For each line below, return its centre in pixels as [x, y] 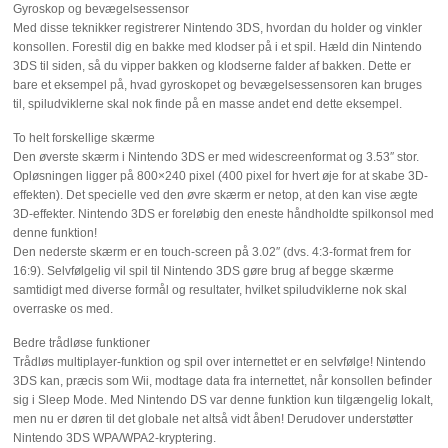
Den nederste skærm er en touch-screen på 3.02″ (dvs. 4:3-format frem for [212, 252]
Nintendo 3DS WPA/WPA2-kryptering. [115, 438]
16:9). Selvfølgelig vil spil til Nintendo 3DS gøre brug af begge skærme [204, 271]
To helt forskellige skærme [84, 138]
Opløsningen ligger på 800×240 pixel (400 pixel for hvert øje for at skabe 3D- [221, 176]
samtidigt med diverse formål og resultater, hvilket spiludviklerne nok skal [210, 290]
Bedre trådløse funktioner [82, 343]
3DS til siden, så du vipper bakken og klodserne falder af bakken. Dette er [212, 66]
